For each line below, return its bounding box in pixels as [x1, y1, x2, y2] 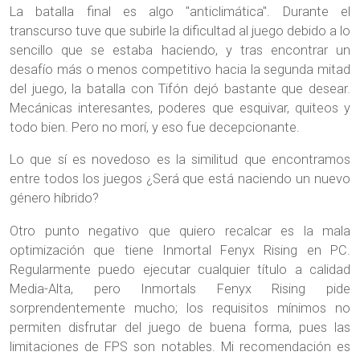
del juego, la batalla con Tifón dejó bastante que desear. [10, 80, 350, 96]
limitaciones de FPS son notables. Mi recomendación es [10, 338, 350, 354]
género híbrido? [10, 190, 99, 207]
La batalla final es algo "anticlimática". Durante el [10, 3, 350, 19]
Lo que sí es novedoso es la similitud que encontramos [10, 152, 350, 168]
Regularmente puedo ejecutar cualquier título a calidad [10, 261, 350, 277]
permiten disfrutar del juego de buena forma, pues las [10, 319, 350, 335]
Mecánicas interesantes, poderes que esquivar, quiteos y [10, 100, 350, 116]
